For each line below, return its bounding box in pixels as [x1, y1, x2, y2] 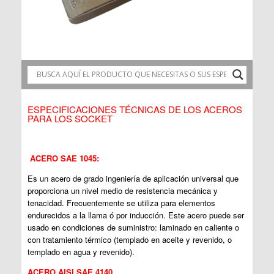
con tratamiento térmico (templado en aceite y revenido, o [28, 233, 232, 245]
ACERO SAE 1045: [30, 152, 99, 164]
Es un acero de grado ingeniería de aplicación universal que [28, 172, 239, 184]
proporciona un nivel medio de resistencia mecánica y [28, 184, 218, 196]
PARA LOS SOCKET [28, 111, 113, 125]
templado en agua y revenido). [28, 245, 135, 257]
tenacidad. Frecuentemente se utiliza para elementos [28, 196, 215, 209]
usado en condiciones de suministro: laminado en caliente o [28, 221, 239, 233]
